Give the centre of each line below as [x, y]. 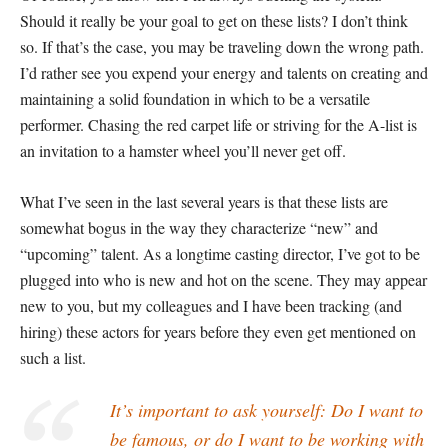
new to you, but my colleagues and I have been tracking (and [211, 306]
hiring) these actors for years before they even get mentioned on [218, 332]
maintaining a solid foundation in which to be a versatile [195, 99]
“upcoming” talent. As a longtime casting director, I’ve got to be [220, 254]
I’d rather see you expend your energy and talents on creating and [224, 73]
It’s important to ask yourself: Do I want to [266, 410]
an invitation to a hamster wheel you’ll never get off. [183, 151]
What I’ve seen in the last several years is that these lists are [204, 202]
